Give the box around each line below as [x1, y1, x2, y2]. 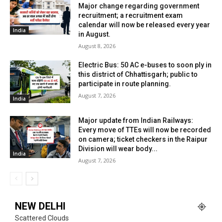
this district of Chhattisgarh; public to [78, 70, 198, 79]
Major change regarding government [78, 2, 200, 10]
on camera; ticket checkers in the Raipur [78, 135, 208, 143]
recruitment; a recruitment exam [78, 11, 183, 20]
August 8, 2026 [78, 42, 116, 50]
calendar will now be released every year [78, 21, 211, 29]
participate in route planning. [78, 80, 171, 88]
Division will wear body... [78, 144, 158, 153]
